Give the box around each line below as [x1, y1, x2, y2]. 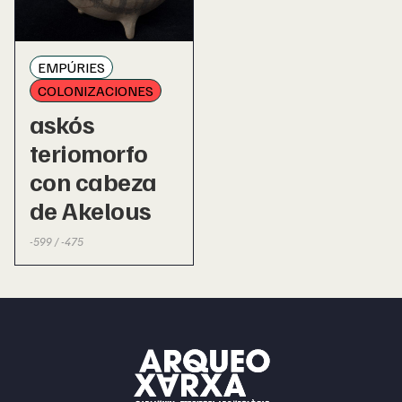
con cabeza [30, 164, 157, 197]
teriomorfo [30, 135, 148, 168]
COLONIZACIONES [38, 81, 153, 100]
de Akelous [30, 193, 151, 225]
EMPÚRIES [38, 57, 105, 76]
